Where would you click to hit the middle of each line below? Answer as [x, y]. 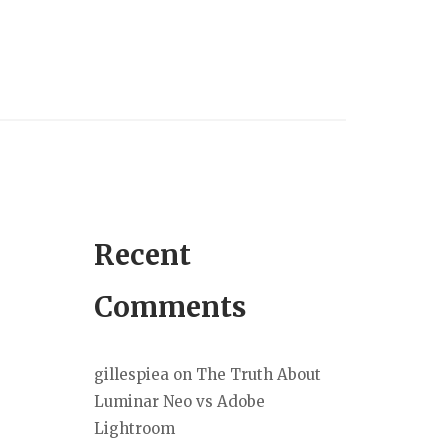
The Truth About [258, 375]
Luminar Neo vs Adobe [179, 402]
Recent [142, 255]
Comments [170, 307]
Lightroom [134, 429]
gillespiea [131, 375]
